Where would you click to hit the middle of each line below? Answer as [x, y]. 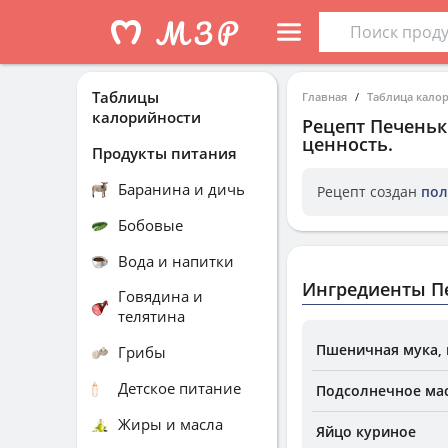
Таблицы [125, 97]
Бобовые [150, 224]
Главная [324, 96]
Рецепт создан [369, 191]
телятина [151, 316]
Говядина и [160, 296]
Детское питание [179, 387]
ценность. [347, 144]
